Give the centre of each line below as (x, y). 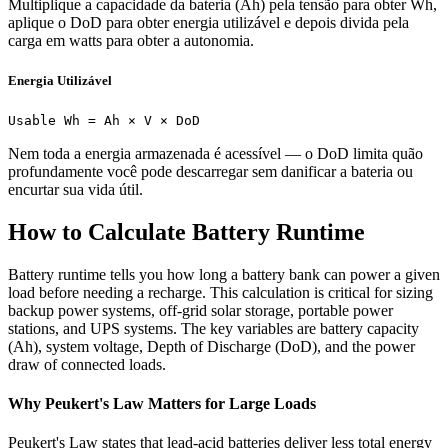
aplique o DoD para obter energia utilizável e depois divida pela (208, 23)
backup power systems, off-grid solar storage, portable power (200, 310)
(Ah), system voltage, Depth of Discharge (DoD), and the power (211, 346)
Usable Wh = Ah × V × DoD (104, 120)
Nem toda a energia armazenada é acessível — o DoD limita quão (215, 153)
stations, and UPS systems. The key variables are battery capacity (213, 328)
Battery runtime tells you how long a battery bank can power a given (224, 274)
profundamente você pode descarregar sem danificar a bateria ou (210, 171)
